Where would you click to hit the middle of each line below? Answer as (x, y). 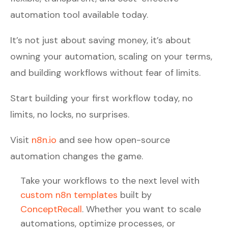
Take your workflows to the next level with (110, 180)
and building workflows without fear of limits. (105, 73)
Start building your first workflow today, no (102, 98)
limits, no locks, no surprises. (71, 114)
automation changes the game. (77, 156)
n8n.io (44, 140)
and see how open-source (113, 140)
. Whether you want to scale (141, 209)
